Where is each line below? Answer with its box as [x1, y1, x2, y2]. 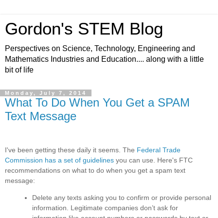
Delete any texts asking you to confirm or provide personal [32, 193, 211, 201]
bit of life [5, 66, 34, 74]
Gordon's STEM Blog [5, 19, 163, 38]
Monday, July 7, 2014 [5, 90, 87, 96]
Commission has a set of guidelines [5, 156, 114, 164]
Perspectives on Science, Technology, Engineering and [5, 44, 195, 53]
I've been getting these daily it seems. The [5, 145, 137, 154]
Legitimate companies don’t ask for [69, 203, 178, 212]
